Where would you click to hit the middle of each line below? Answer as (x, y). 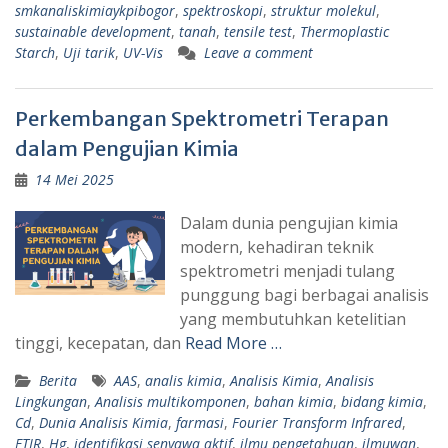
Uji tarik (89, 52)
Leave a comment (258, 52)
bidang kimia (382, 401)
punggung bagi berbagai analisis (304, 294)
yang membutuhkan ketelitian (293, 318)
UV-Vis (143, 52)
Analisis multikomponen (170, 401)
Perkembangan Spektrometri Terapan (202, 118)
